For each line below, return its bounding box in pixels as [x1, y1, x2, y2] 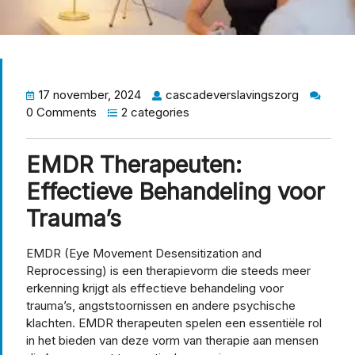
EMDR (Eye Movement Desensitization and [26, 245, 261, 261]
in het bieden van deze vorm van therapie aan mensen [26, 332, 319, 348]
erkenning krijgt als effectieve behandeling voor [26, 280, 284, 296]
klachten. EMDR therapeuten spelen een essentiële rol [26, 315, 322, 330]
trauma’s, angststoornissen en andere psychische [26, 297, 296, 313]
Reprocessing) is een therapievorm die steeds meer [26, 262, 311, 278]
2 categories [121, 104, 189, 120]
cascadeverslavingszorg [166, 86, 299, 102]
